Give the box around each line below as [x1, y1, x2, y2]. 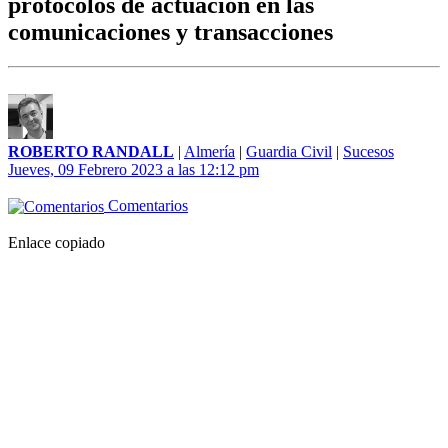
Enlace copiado [8, 234, 105, 252]
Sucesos [343, 143, 394, 161]
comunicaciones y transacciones [8, 19, 333, 46]
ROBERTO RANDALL [8, 143, 174, 161]
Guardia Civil [246, 143, 332, 161]
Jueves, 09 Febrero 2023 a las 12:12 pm [8, 161, 259, 179]
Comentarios [104, 197, 188, 215]
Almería [184, 143, 235, 161]
